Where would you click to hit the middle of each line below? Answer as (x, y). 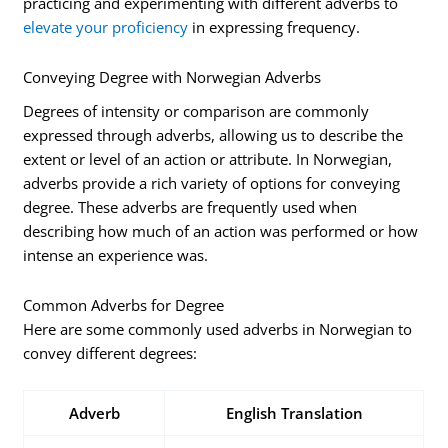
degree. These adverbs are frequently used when (190, 207)
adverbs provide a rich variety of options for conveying (212, 183)
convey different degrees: (110, 352)
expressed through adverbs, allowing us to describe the (213, 135)
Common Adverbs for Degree (124, 304)
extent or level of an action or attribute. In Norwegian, (208, 159)
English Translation (294, 413)
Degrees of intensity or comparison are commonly (196, 111)
